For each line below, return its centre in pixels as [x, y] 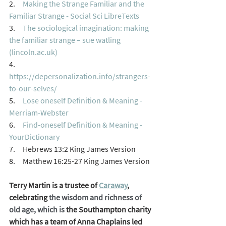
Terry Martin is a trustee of [54, 185]
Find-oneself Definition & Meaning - [83, 125]
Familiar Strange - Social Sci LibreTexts [74, 16]
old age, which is [38, 210]
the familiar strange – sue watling [66, 40]
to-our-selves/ [33, 89]
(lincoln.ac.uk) [33, 52]
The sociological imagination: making [87, 28]
